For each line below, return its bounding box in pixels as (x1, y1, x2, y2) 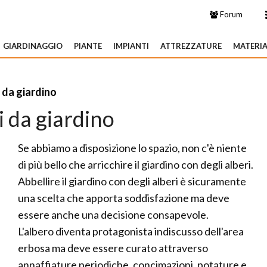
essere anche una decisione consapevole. (18, 208, 209, 221)
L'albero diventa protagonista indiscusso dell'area (18, 225, 244, 238)
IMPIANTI (113, 41, 149, 51)
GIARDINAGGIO (3, 41, 63, 51)
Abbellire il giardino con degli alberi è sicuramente (18, 175, 246, 188)
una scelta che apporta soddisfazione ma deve (18, 191, 229, 204)
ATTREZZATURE (160, 41, 222, 51)
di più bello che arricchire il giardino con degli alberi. (18, 158, 253, 171)
